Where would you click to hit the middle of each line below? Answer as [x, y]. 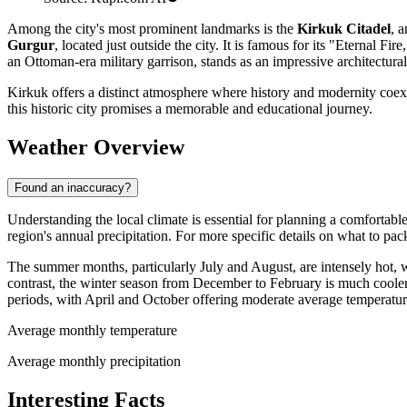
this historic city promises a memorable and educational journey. [190, 109]
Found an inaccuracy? [73, 188]
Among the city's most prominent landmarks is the [152, 29]
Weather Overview [96, 148]
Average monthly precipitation [94, 362]
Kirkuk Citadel [344, 29]
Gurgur [31, 45]
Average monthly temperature [92, 331]
